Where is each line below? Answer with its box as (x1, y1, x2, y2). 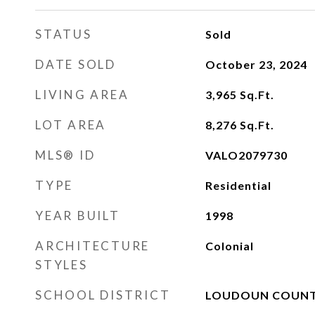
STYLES (35, 257, 88, 272)
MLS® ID (35, 148, 96, 162)
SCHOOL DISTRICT (35, 288, 171, 302)
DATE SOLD (35, 57, 116, 72)
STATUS (35, 27, 92, 41)
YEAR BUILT (35, 208, 120, 223)
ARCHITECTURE (35, 238, 150, 253)
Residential (205, 179, 271, 192)
